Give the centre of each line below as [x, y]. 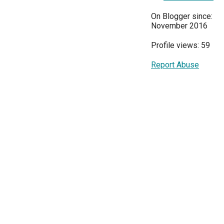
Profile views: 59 [180, 45]
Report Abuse [175, 65]
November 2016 [179, 26]
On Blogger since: [182, 16]
